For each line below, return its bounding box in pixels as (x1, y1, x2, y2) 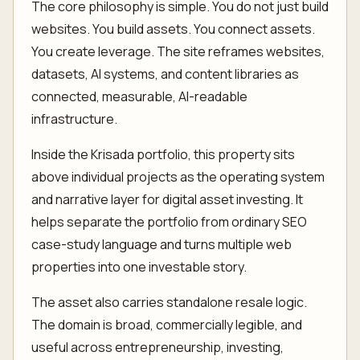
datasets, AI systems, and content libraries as (31, 64, 299, 83)
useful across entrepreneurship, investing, (31, 337, 284, 356)
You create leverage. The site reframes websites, (31, 42, 325, 60)
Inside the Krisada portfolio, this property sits (31, 145, 295, 163)
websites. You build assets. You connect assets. (31, 19, 315, 38)
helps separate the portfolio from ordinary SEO (31, 212, 307, 231)
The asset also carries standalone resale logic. (31, 292, 307, 311)
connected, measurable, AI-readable (31, 87, 247, 105)
